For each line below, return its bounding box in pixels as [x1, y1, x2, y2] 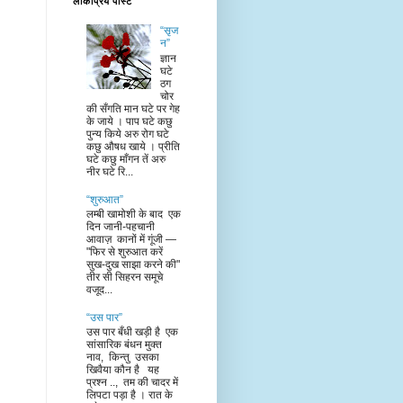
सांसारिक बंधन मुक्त [86, 338, 162, 352]
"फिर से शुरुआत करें [86, 245, 163, 258]
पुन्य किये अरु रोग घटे [86, 127, 169, 140]
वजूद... [86, 282, 112, 296]
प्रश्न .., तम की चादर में [86, 376, 178, 390]
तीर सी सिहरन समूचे [86, 270, 163, 283]
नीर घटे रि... [86, 165, 133, 178]
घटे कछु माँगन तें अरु [86, 152, 166, 166]
